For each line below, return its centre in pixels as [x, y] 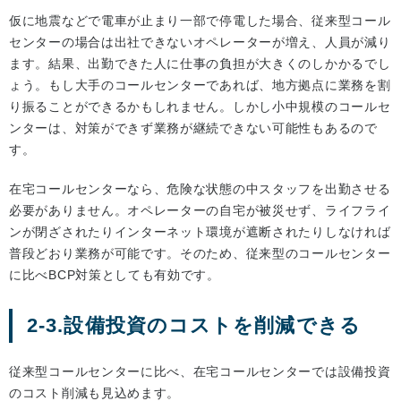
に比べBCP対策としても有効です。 [115, 275]
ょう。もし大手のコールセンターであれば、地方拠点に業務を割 [200, 85]
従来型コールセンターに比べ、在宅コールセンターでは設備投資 [200, 372]
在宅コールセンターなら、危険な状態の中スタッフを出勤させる [200, 189]
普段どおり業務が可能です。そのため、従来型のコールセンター [200, 254]
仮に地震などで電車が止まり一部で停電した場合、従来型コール [200, 21]
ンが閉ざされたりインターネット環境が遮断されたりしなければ [200, 232]
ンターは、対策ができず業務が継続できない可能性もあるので [193, 128]
